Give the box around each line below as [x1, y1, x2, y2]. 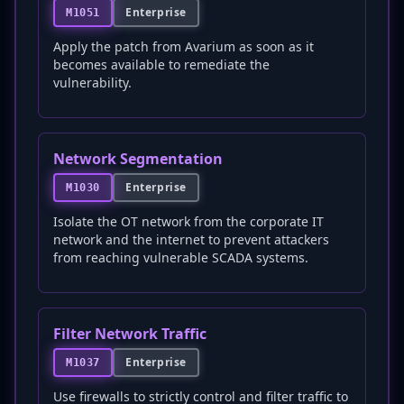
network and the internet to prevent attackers [53, 231, 329, 248]
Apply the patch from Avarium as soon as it [53, 38, 314, 55]
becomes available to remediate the [53, 56, 270, 73]
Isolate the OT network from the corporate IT [53, 213, 324, 230]
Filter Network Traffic [53, 324, 207, 344]
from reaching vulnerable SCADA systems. [53, 249, 308, 266]
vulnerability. [53, 74, 132, 91]
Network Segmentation [53, 149, 223, 169]
